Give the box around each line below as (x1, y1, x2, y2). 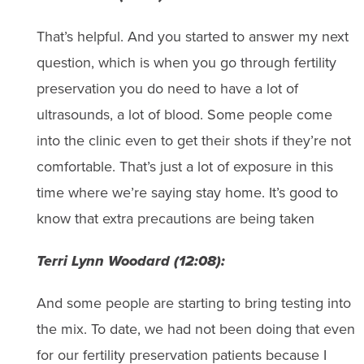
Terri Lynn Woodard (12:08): (36, 250, 225, 271)
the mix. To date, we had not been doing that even (36, 318, 355, 340)
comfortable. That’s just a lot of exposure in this (36, 156, 333, 177)
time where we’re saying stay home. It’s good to (36, 182, 338, 203)
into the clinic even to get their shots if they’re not (36, 130, 351, 151)
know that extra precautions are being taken (36, 208, 314, 229)
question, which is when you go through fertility (36, 52, 336, 73)
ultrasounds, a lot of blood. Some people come (36, 104, 332, 125)
